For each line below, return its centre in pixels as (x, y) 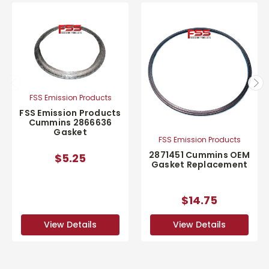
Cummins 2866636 (70, 123)
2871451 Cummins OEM (199, 155)
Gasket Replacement (199, 164)
